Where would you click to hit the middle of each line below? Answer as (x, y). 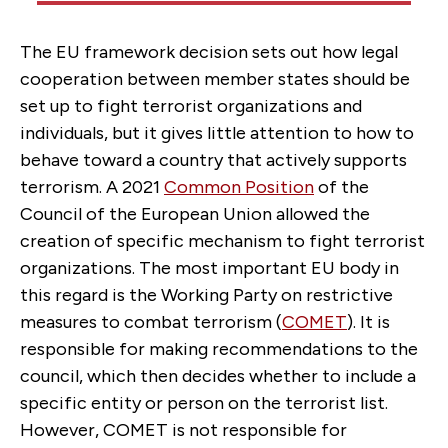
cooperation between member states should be (215, 78)
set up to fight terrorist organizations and (191, 105)
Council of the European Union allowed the (195, 213)
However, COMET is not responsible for (183, 429)
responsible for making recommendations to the (219, 348)
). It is (368, 321)
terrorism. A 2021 (92, 186)
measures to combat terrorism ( (151, 321)
